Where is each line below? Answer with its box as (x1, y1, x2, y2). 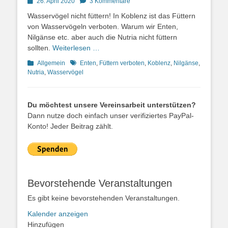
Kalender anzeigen (27, 209, 88, 218)
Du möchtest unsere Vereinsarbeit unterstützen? (27, 100, 196, 109)
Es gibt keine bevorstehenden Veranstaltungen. (27, 193, 180, 202)
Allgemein (37, 59, 65, 67)
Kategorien (27, 59, 58, 66)
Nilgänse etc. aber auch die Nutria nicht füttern (27, 33, 177, 41)
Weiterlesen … (52, 43, 100, 52)
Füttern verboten (99, 59, 145, 67)
